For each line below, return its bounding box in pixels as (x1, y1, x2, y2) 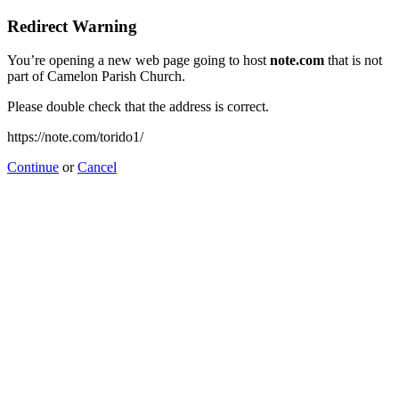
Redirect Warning (7, 16, 137, 36)
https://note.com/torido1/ (7, 129, 143, 145)
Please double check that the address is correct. (7, 99, 269, 115)
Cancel (77, 159, 117, 175)
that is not (324, 53, 382, 69)
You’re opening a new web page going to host (7, 53, 270, 69)
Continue (7, 159, 59, 175)
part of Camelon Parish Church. (7, 69, 185, 85)
